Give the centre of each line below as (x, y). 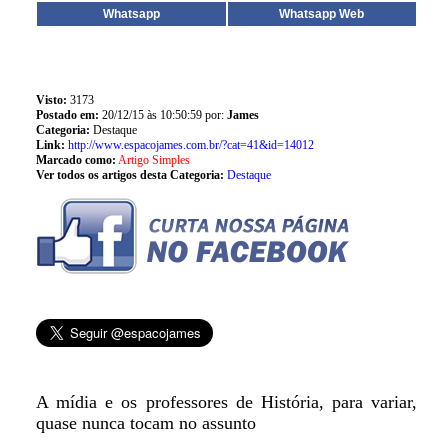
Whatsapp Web (322, 14)
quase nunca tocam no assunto (145, 423)
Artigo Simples (153, 160)
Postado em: (68, 115)
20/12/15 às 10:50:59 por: (164, 115)
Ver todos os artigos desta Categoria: (129, 175)
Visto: (51, 100)
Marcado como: (75, 160)
